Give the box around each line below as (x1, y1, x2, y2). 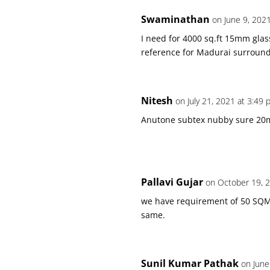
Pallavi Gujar (141, 175, 204, 189)
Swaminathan (141, 12, 210, 26)
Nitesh (141, 93, 174, 107)
